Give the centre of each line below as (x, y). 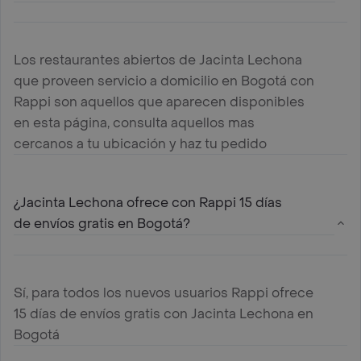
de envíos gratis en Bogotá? (102, 223)
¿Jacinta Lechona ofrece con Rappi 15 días (148, 202)
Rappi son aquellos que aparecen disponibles (159, 102)
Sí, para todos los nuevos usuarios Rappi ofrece (164, 293)
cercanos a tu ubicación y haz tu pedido (140, 143)
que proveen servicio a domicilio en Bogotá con (164, 81)
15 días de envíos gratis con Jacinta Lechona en (164, 313)
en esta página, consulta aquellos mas (134, 122)
